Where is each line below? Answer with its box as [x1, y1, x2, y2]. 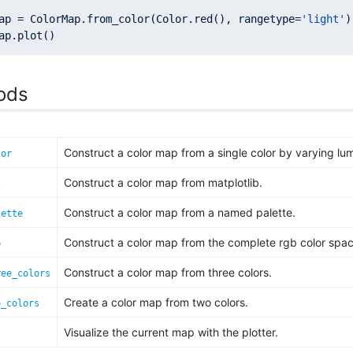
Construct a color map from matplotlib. [64, 176, 262, 189]
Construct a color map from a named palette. [64, 206, 295, 219]
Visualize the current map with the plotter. [64, 325, 278, 339]
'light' [301, 13, 345, 25]
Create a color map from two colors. [64, 295, 248, 309]
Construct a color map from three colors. [64, 266, 272, 279]
